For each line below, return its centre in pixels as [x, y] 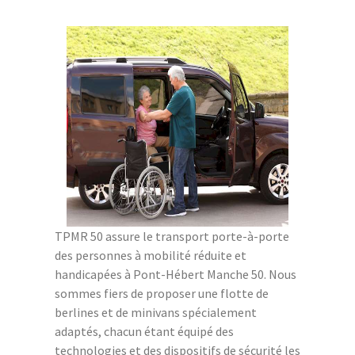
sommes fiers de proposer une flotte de [162, 294]
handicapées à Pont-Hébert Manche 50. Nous [176, 275]
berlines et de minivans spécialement [156, 313]
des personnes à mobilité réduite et [151, 256]
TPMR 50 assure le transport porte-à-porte [172, 237]
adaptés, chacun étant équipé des [144, 332]
